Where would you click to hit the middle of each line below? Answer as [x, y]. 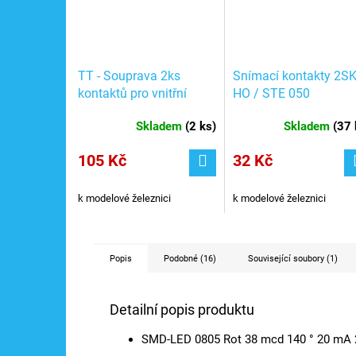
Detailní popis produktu [182, 310]
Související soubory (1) [293, 259]
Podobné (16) [190, 259]
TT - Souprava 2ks [129, 75]
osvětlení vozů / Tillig [138, 110]
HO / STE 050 [271, 94]
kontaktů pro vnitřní [132, 93]
